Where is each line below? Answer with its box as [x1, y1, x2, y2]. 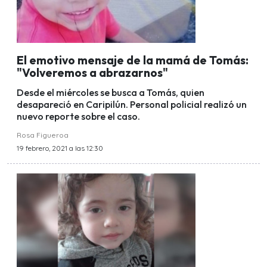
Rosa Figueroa [17, 131, 69, 140]
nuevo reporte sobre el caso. [17, 110, 140, 123]
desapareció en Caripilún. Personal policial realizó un [17, 98, 247, 111]
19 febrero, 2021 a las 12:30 [17, 144, 103, 153]
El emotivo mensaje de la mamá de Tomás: [17, 53, 249, 68]
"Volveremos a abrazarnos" [17, 66, 168, 80]
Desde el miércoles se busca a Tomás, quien [17, 86, 204, 99]
